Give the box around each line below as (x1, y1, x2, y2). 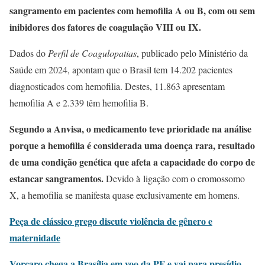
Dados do (9, 47, 48, 59)
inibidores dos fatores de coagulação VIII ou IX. (9, 20, 201, 34)
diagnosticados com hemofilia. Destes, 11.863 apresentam (9, 80, 225, 92)
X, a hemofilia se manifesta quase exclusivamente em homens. (9, 189, 240, 201)
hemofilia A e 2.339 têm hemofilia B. (9, 96, 148, 109)
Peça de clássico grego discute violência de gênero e (9, 214, 212, 228)
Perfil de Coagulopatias (48, 47, 137, 59)
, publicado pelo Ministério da (137, 47, 248, 59)
